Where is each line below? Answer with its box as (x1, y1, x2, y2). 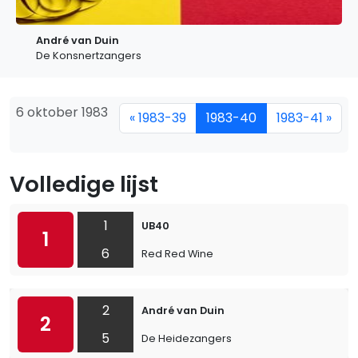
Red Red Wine (141, 247, 213, 261)
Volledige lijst (10, 169, 158, 200)
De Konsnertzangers (36, 49, 141, 62)
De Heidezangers (141, 332, 232, 345)
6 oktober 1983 (16, 103, 108, 121)
